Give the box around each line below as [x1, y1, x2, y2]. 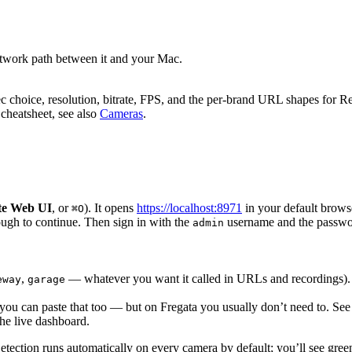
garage [27, 273, 65, 286]
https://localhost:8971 [137, 201, 242, 215]
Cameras [100, 106, 143, 120]
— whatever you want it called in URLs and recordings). [65, 272, 350, 286]
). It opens [84, 201, 137, 215]
